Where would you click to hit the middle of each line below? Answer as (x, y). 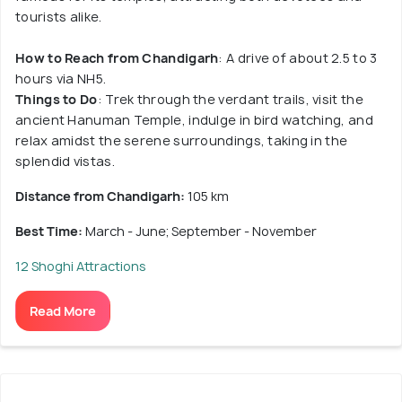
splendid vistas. (65, 161)
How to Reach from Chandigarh (117, 57)
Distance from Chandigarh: (101, 196)
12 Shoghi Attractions (81, 266)
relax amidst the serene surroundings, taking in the (182, 140)
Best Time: (50, 231)
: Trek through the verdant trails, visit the (230, 99)
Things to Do (57, 99)
